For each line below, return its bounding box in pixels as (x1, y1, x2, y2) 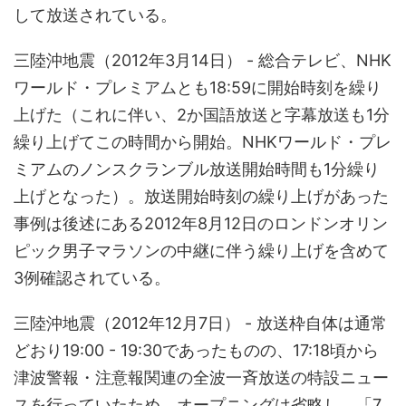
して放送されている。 (14, 5, 177, 24)
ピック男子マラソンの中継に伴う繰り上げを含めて (14, 240, 389, 260)
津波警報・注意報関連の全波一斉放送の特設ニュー (14, 367, 389, 387)
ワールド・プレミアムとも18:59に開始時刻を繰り (14, 77, 382, 97)
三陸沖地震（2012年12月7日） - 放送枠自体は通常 (14, 313, 387, 333)
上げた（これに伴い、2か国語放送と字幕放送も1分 (14, 104, 390, 124)
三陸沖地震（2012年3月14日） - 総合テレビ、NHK (14, 50, 391, 70)
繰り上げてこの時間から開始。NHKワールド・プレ (14, 131, 391, 151)
